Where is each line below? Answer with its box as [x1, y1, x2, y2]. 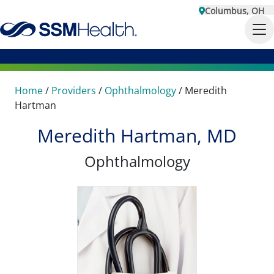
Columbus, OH [205, 5, 264, 17]
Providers [51, 84, 96, 97]
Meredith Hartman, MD [37, 123, 237, 148]
